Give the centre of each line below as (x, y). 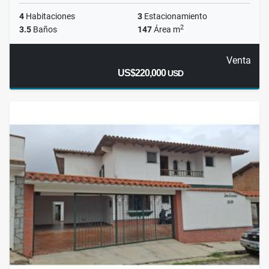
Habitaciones (50, 17)
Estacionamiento (175, 17)
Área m (166, 30)
